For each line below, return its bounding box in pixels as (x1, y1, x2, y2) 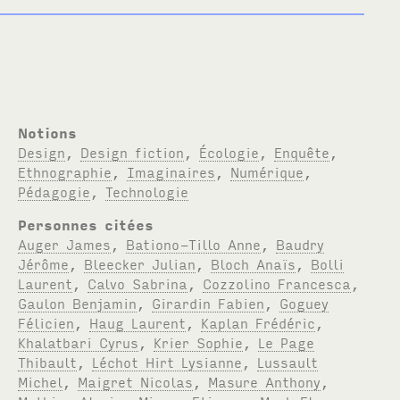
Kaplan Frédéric (201, 312, 316, 331)
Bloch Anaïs (211, 254, 296, 272)
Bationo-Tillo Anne (126, 234, 262, 253)
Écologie (199, 142, 260, 161)
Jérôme (18, 254, 70, 272)
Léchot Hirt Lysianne (92, 352, 243, 371)
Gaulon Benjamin (18, 293, 137, 312)
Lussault (257, 352, 319, 371)
